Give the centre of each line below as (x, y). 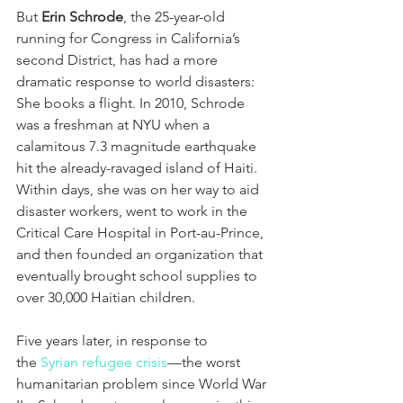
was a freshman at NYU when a (115, 125)
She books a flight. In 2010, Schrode (132, 103)
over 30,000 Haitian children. (106, 298)
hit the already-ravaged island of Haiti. (139, 168)
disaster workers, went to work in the (134, 211)
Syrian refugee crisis (104, 363)
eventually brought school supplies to (139, 276)
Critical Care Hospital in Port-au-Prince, (142, 233)
